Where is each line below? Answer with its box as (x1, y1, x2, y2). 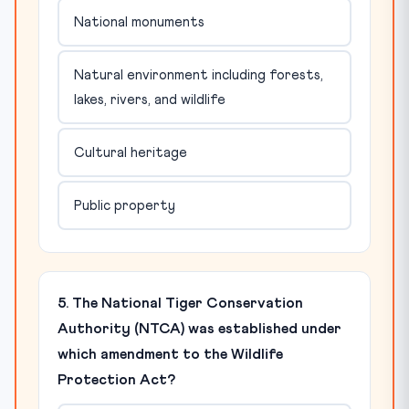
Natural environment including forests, (73, 68, 323, 82)
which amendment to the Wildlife (58, 347, 283, 362)
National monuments (73, 15, 204, 29)
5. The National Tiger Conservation (58, 296, 303, 310)
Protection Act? (58, 372, 175, 387)
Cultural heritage (73, 145, 187, 160)
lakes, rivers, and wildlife (73, 92, 225, 107)
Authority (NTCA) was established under (58, 321, 341, 336)
